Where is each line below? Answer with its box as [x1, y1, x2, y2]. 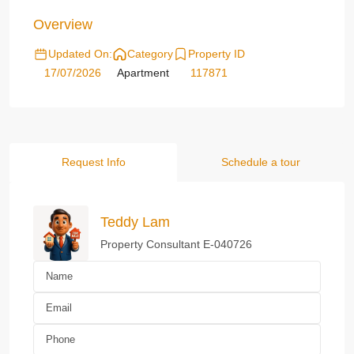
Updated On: [48, 47, 112, 60]
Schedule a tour [221, 156, 300, 168]
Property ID [188, 47, 245, 60]
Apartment [116, 66, 169, 79]
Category [127, 47, 173, 60]
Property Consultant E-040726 [100, 237, 252, 250]
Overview [33, 17, 92, 32]
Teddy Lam [100, 213, 170, 230]
